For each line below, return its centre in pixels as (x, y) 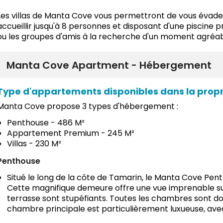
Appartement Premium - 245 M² (71, 133)
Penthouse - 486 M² (46, 122)
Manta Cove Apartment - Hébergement (109, 65)
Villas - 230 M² (34, 143)
